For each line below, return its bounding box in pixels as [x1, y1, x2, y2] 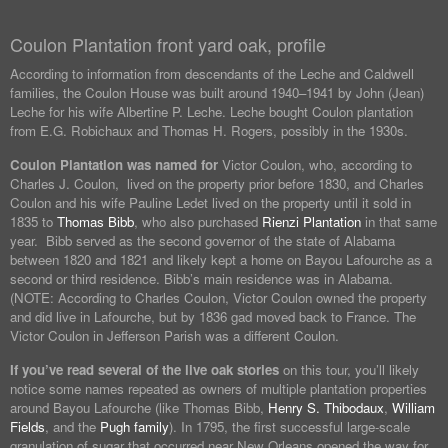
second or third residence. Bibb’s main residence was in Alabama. [10, 269, 397, 289]
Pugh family [100, 417, 169, 437]
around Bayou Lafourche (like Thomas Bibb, [10, 398, 268, 418]
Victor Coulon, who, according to [218, 155, 412, 175]
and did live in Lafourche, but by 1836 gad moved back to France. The [10, 307, 416, 327]
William [392, 398, 435, 418]
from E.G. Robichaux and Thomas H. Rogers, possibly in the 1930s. [10, 121, 408, 141]
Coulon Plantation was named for [10, 155, 218, 175]
